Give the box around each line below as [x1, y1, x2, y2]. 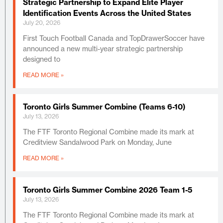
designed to [23, 54, 60, 63]
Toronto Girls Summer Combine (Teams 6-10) [23, 102, 185, 111]
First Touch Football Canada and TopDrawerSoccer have [23, 33, 205, 42]
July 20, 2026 [23, 18, 61, 26]
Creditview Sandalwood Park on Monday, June [23, 137, 172, 146]
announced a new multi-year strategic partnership [23, 44, 183, 53]
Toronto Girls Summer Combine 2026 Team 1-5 [23, 185, 192, 195]
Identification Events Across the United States [23, 8, 191, 18]
